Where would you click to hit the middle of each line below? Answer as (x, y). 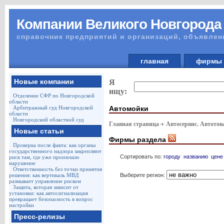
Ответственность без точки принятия (57, 169)
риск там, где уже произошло (44, 157)
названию (195, 156)
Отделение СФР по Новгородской (53, 95)
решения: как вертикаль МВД (44, 175)
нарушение (22, 163)
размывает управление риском (45, 181)
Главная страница (134, 124)
